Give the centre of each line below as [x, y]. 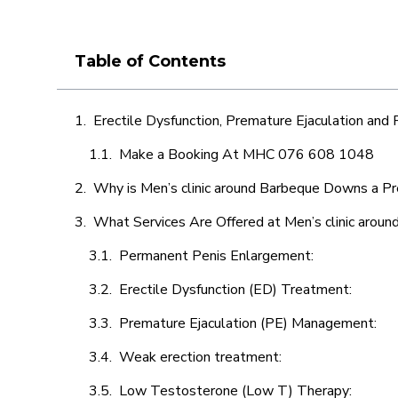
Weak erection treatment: [202, 357]
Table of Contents [150, 61]
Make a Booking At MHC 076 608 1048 [247, 155]
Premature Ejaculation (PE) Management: [250, 323]
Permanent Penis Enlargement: [216, 256]
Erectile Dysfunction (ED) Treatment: [237, 290]
